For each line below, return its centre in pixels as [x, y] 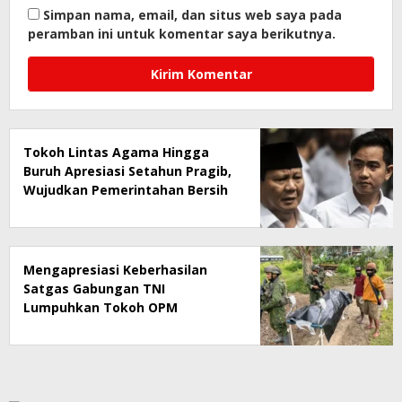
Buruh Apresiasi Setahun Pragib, [127, 171]
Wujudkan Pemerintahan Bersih [126, 190]
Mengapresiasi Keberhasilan [115, 270]
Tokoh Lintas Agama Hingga [116, 153]
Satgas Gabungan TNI [94, 289]
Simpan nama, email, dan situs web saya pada [192, 15]
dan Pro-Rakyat [74, 209]
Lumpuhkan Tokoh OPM [100, 308]
